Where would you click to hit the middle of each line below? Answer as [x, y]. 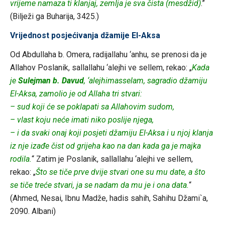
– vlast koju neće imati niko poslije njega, [82, 120]
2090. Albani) [33, 211]
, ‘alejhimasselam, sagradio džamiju [145, 80]
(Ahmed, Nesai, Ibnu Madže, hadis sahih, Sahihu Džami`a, [109, 198]
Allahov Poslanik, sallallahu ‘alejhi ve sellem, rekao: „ [101, 67]
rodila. [21, 159]
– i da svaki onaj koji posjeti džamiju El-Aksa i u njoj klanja [111, 133]
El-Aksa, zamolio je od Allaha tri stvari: [76, 93]
